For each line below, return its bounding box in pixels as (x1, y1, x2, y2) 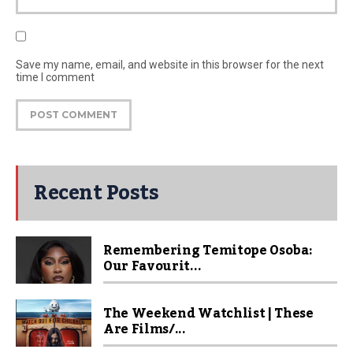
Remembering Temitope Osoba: (103, 237, 313, 263)
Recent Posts (34, 173, 158, 213)
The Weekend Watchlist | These (103, 300, 314, 326)
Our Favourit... (103, 253, 202, 279)
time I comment (16, 70, 95, 84)
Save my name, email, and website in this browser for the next (16, 58, 324, 71)
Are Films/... (103, 316, 186, 342)
